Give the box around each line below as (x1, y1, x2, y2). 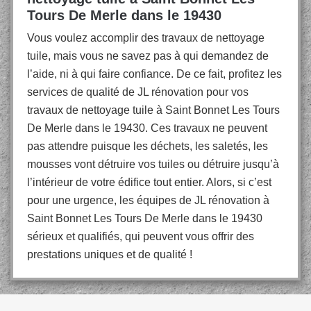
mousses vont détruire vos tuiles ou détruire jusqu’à (27, 158, 279, 170)
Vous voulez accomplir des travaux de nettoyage (27, 32, 264, 44)
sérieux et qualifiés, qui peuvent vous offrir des (27, 230, 254, 242)
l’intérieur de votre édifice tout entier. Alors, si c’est (27, 176, 271, 188)
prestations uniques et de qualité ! (27, 249, 192, 260)
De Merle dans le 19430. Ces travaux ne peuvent (27, 122, 267, 134)
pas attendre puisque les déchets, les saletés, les (27, 140, 268, 152)
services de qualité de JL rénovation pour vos (27, 86, 249, 98)
